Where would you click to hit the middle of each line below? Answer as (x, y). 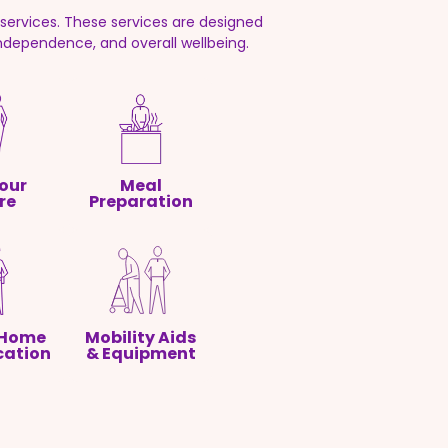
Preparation (140, 202)
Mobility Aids (141, 338)
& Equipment (140, 354)
